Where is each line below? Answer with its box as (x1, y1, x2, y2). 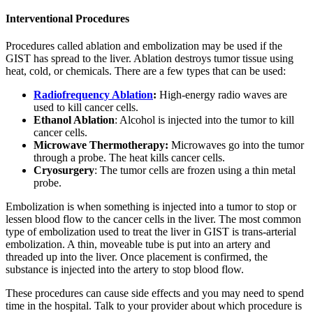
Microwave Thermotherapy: (34, 139, 168, 152)
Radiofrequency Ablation (34, 89, 153, 101)
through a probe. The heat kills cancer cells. (34, 152, 225, 164)
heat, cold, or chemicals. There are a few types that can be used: (6, 65, 286, 78)
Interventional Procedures (6, 13, 129, 25)
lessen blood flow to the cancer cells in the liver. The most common (6, 213, 301, 226)
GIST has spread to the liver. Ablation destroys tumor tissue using (6, 52, 293, 65)
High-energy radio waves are (156, 89, 287, 101)
